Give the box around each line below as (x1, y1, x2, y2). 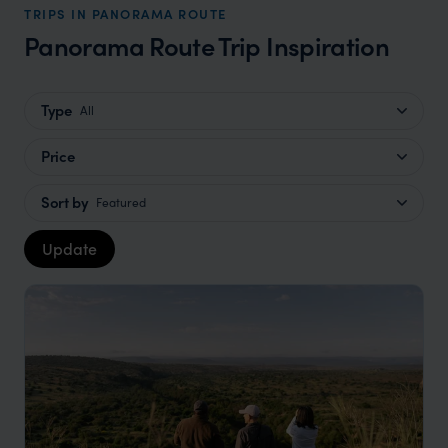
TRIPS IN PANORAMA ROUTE (24, 4, 227, 23)
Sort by (41, 191, 89, 214)
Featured (96, 193, 147, 212)
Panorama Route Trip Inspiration (24, 27, 390, 64)
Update (42, 237, 97, 259)
